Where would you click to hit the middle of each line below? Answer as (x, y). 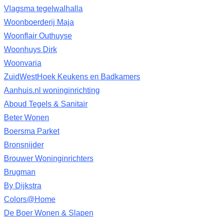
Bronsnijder (24, 145)
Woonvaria (23, 63)
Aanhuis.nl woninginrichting (52, 90)
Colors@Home (30, 199)
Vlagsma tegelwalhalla (43, 9)
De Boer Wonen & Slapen (49, 213)
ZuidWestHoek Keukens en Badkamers (72, 77)
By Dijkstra (23, 186)
